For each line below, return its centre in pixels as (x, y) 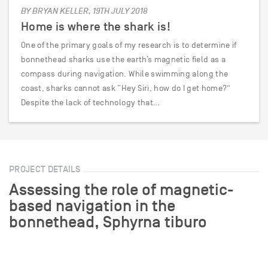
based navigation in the (92, 206)
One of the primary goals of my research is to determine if (129, 45)
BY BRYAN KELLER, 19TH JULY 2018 (84, 11)
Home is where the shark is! (96, 26)
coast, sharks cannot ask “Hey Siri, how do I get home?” (126, 88)
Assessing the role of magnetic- (121, 190)
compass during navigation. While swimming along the (125, 74)
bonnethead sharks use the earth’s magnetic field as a (124, 60)
